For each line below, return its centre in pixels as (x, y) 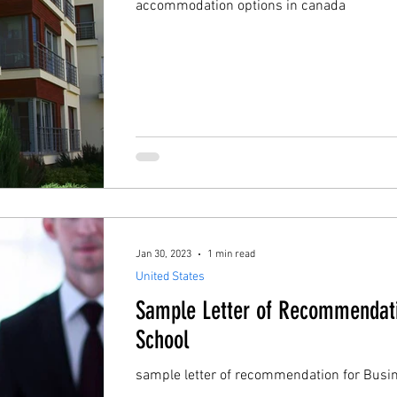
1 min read (231, 254)
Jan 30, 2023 (163, 254)
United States (170, 277)
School (162, 340)
